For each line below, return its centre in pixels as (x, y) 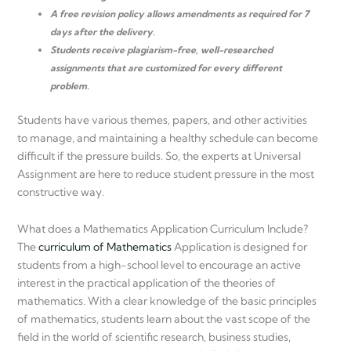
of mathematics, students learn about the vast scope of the (164, 319)
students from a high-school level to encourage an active (159, 265)
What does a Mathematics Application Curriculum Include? (163, 229)
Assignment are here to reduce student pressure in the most (166, 174)
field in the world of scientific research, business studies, (154, 337)
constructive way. (61, 192)
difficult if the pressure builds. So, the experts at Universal (159, 156)
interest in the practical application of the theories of (147, 283)
